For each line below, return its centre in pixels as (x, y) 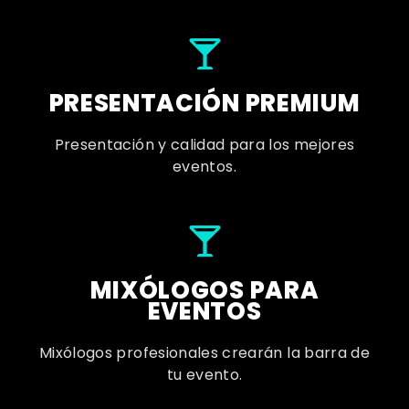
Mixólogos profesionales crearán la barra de (204, 352)
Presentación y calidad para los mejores (204, 144)
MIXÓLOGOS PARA (204, 290)
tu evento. (204, 374)
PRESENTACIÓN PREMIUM (204, 103)
